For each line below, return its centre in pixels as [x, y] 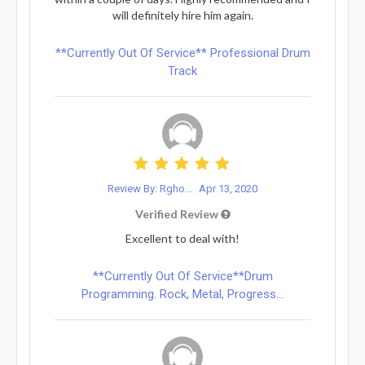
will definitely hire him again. [182, 15]
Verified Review [178, 213]
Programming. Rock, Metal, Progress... [182, 294]
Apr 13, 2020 [228, 188]
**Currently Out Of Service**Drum [182, 276]
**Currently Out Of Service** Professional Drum [182, 53]
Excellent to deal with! [182, 238]
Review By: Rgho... [151, 188]
